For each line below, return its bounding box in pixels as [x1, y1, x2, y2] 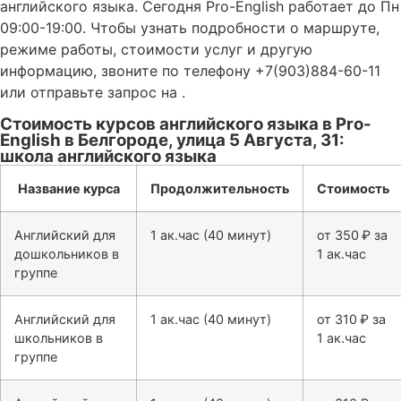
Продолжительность [150, 180, 289, 196]
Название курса [17, 180, 120, 196]
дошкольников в [14, 245, 119, 261]
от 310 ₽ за [317, 311, 386, 327]
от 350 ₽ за [317, 226, 388, 243]
